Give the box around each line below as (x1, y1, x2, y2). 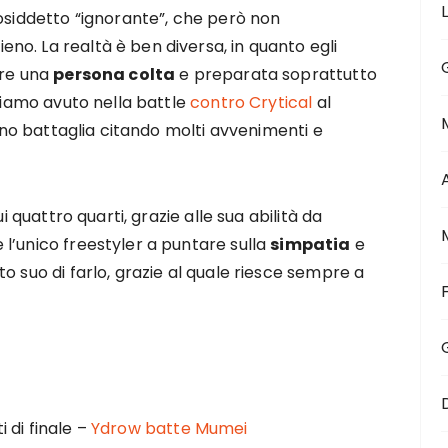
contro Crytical (190, 91, 313, 115)
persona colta (53, 63, 176, 87)
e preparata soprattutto (175, 63, 377, 87)
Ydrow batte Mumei (91, 417, 248, 441)
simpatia (270, 233, 351, 257)
